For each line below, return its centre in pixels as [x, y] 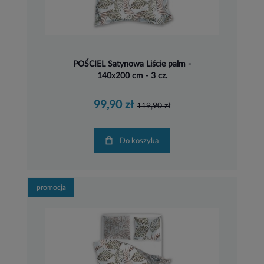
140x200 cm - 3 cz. [132, 76]
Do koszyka [142, 141]
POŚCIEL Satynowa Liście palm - [132, 64]
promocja [51, 188]
